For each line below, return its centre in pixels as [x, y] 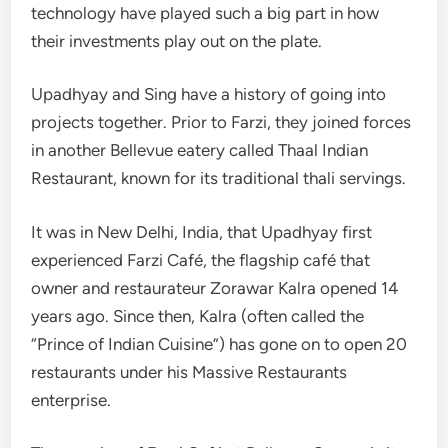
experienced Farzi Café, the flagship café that [201, 259]
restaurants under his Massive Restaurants [189, 371]
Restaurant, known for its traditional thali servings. [219, 178]
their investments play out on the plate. [177, 40]
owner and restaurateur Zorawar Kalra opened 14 [215, 287]
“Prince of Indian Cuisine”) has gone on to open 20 [219, 343]
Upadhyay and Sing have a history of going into [209, 94]
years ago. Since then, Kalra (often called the [198, 315]
